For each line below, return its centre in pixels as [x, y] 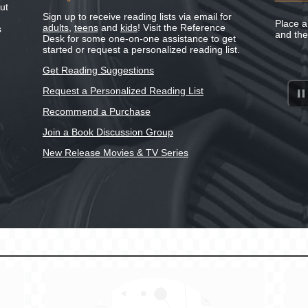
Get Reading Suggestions [98, 70]
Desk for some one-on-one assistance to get [139, 38]
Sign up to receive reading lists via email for [137, 16]
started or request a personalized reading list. [141, 49]
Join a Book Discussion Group [108, 132]
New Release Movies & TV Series [115, 152]
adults [55, 27]
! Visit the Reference [181, 27]
